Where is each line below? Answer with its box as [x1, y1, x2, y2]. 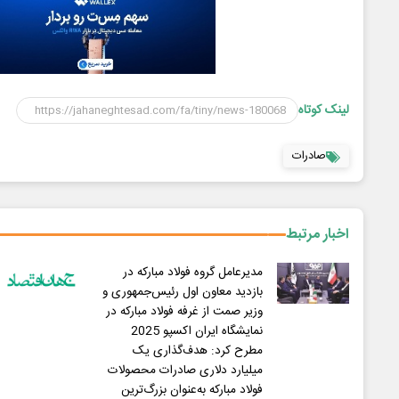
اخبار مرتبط [286, 223, 349, 247]
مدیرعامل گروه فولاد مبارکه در [122, 263, 263, 282]
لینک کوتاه [298, 100, 349, 121]
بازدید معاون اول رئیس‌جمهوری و [102, 282, 263, 302]
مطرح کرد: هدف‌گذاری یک [132, 341, 263, 361]
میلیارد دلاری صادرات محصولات [107, 361, 263, 380]
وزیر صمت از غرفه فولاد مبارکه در [105, 302, 263, 322]
